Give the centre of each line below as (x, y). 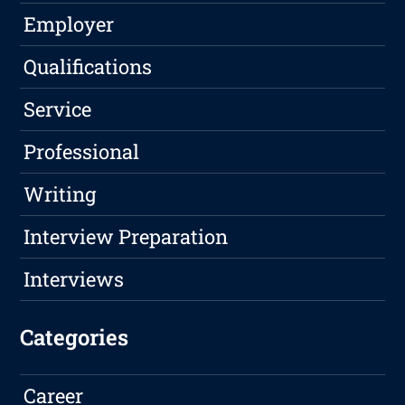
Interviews (74, 279)
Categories (75, 338)
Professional (82, 152)
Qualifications (88, 67)
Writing (60, 194)
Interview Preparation (126, 237)
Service (58, 109)
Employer (69, 24)
